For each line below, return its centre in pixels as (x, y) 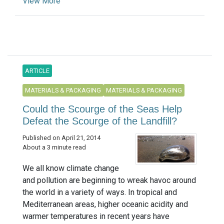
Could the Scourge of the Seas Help (102, 109)
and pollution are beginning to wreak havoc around (109, 180)
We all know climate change (71, 168)
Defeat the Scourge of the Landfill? (100, 121)
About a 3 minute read (54, 147)
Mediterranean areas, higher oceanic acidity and (105, 204)
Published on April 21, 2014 (61, 138)
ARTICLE (37, 71)
